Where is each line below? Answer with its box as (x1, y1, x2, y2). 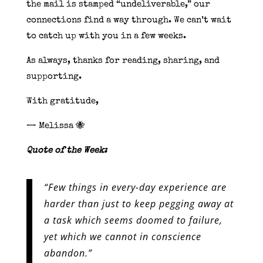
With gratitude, (26, 96, 99, 106)
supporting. (26, 72, 82, 81)
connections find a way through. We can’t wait (26, 15, 231, 25)
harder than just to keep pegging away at (43, 197, 234, 210)
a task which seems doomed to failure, (43, 213, 222, 227)
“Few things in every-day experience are (43, 180, 227, 194)
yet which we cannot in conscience (43, 230, 201, 243)
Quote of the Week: (26, 146, 109, 155)
